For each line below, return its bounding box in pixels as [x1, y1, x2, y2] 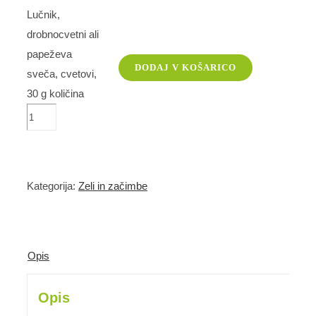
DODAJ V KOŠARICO [135, 61, 236, 73]
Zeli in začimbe [78, 180, 147, 192]
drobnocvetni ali [27, 28, 99, 40]
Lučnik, [27, 8, 60, 20]
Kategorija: [27, 180, 78, 192]
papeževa [27, 48, 72, 60]
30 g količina [27, 87, 84, 99]
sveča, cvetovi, [27, 68, 97, 80]
